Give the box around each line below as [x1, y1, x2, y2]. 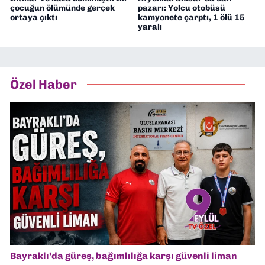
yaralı [137, 21, 162, 32]
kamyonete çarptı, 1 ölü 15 [137, 12, 245, 22]
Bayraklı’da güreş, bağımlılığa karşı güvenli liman [10, 250, 237, 262]
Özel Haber [10, 77, 77, 92]
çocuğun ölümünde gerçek [10, 2, 115, 13]
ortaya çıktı [10, 12, 57, 22]
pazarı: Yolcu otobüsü [137, 2, 225, 13]
